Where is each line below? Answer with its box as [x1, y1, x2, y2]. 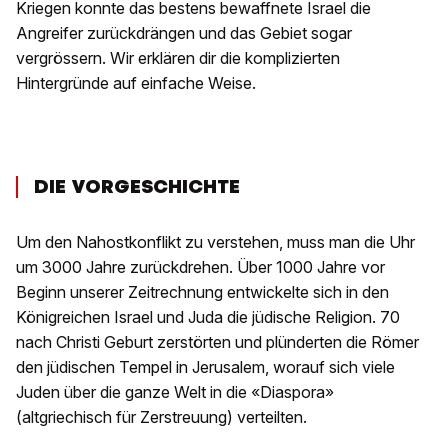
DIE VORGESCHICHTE [34, 173, 240, 199]
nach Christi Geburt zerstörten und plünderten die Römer [16, 331, 419, 352]
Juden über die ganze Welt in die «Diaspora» [16, 381, 334, 402]
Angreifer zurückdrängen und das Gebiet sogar [16, 22, 352, 43]
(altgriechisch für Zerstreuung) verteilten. [16, 406, 307, 427]
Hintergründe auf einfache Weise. [16, 72, 256, 93]
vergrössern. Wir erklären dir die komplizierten [16, 47, 340, 68]
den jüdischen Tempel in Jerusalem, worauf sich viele [16, 356, 395, 377]
